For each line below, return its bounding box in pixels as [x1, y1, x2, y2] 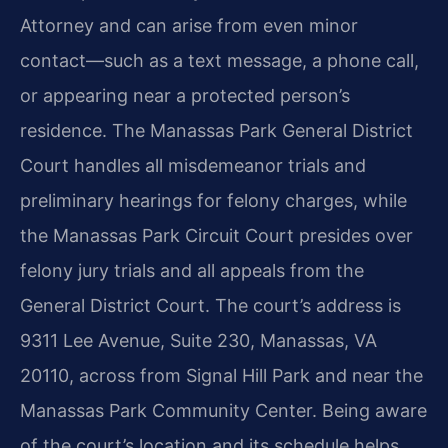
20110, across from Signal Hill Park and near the [20, 364, 423, 386]
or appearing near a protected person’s [20, 84, 350, 106]
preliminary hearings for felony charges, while [20, 189, 407, 211]
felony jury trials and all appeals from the [20, 259, 364, 281]
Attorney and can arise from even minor [20, 14, 358, 36]
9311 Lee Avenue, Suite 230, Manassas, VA [20, 329, 377, 351]
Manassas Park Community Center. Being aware [20, 399, 427, 421]
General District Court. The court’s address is [20, 294, 401, 316]
